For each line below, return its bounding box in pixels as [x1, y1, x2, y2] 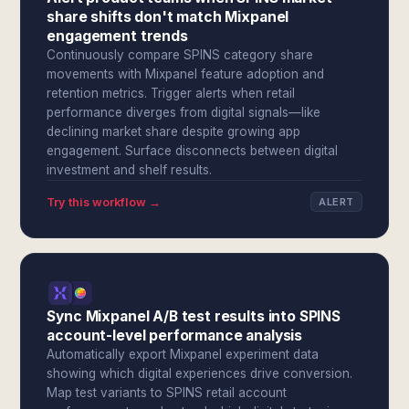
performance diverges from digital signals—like [47, 105, 321, 120]
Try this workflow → [47, 194, 162, 209]
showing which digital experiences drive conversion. [47, 366, 353, 381]
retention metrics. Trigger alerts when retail [47, 86, 296, 100]
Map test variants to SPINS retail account [47, 385, 288, 400]
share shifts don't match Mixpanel [47, 8, 289, 26]
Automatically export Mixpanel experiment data [47, 347, 320, 362]
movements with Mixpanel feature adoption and [47, 67, 325, 81]
